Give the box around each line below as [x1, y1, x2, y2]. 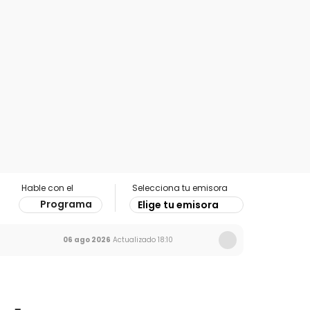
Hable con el [21, 182, 73, 194]
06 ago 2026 [63, 235, 111, 245]
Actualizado [111, 235, 156, 245]
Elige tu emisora [138, 198, 219, 212]
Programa [40, 197, 92, 211]
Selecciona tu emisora [132, 182, 228, 194]
